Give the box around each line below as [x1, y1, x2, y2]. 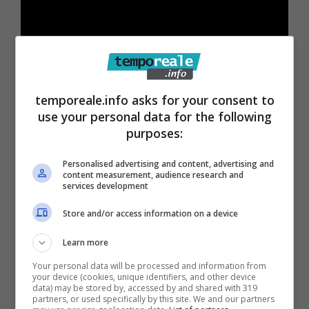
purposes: [126, 124, 183, 141]
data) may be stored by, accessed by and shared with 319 [32, 281, 258, 294]
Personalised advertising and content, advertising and [63, 157, 275, 170]
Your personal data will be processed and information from [32, 259, 267, 272]
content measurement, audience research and [63, 168, 244, 181]
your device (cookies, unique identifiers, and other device [32, 270, 257, 283]
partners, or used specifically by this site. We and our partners [32, 292, 275, 305]
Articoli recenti [21, 282, 142, 303]
